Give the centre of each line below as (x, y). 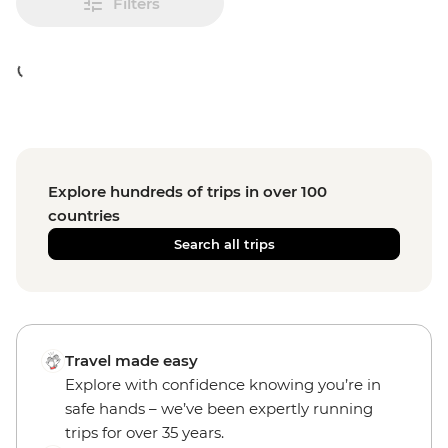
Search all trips (224, 244)
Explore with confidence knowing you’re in (223, 384)
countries (84, 215)
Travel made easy (131, 360)
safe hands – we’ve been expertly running (219, 408)
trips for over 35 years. (144, 432)
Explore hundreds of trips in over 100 (187, 191)
